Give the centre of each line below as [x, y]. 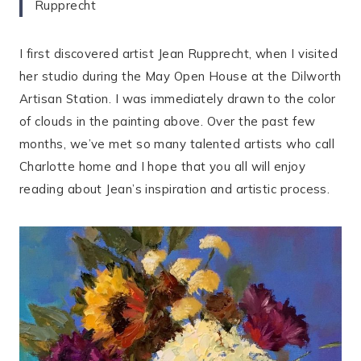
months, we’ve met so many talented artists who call [177, 143]
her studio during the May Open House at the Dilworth [180, 76]
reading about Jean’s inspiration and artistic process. [175, 189]
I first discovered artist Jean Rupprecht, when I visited [179, 53]
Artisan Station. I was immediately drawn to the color [178, 98]
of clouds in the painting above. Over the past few [168, 121]
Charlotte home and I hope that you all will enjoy [163, 166]
